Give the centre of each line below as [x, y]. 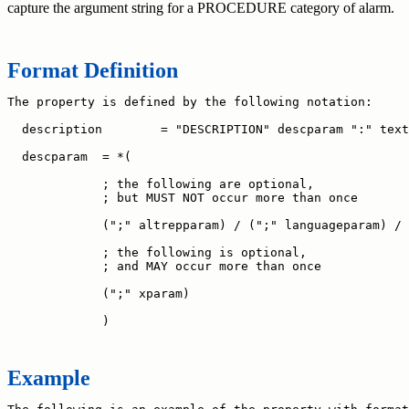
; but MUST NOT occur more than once [183, 197]
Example [49, 378]
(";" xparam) [99, 293]
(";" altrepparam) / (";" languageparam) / [204, 225]
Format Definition [93, 70]
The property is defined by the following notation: [190, 101]
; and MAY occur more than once [164, 266]
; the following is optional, [157, 252]
